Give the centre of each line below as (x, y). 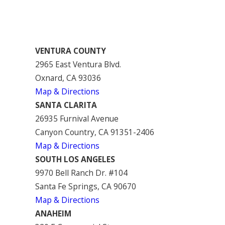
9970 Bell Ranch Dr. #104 (82, 173)
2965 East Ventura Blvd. (78, 64)
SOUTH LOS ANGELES (75, 159)
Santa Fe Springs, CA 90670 (86, 186)
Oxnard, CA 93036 (68, 78)
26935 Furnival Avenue (77, 118)
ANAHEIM (53, 213)
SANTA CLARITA (66, 105)
